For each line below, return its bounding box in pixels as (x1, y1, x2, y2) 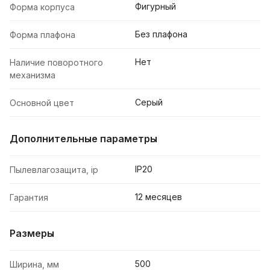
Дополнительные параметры (10, 133, 157, 145)
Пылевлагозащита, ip (10, 165, 98, 175)
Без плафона (135, 29, 187, 40)
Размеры (10, 227, 54, 240)
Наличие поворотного (10, 57, 103, 68)
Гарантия (10, 192, 48, 203)
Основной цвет (10, 98, 74, 108)
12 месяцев (135, 192, 182, 202)
